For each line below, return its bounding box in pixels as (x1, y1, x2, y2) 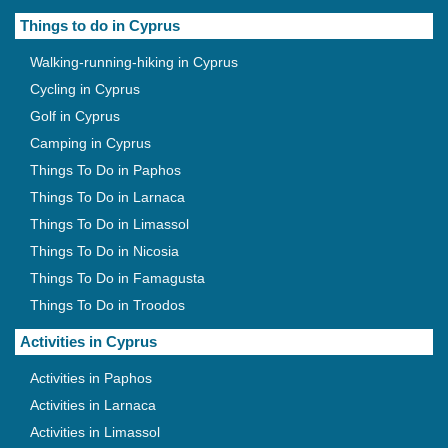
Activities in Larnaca (30, 397, 156, 414)
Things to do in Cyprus (20, 17, 180, 35)
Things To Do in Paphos (30, 162, 181, 179)
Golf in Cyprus (30, 108, 120, 125)
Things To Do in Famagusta (30, 270, 205, 287)
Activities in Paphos (30, 370, 152, 387)
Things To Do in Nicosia (30, 243, 179, 260)
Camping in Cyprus (30, 135, 151, 152)
